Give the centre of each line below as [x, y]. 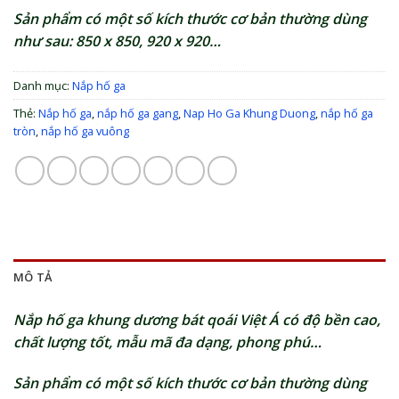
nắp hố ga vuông [85, 130]
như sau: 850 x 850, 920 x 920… [117, 41]
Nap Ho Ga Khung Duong [249, 113]
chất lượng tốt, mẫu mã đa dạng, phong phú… [167, 342]
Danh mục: [43, 85]
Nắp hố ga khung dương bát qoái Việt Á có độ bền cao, [197, 319]
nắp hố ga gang [138, 113]
